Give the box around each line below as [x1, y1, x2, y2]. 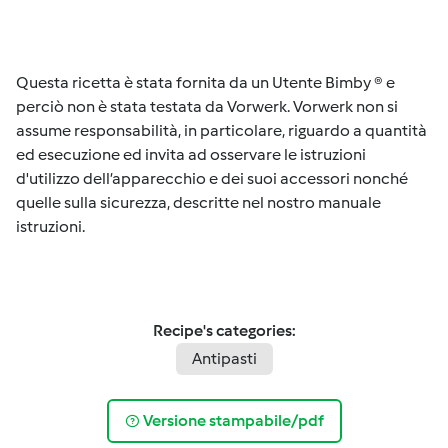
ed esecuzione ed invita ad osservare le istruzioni [16, 144, 366, 164]
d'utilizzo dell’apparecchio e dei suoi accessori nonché [16, 168, 408, 188]
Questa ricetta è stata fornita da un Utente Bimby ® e [16, 72, 395, 92]
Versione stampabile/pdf [143, 411, 324, 430]
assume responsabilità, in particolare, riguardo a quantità [16, 120, 427, 140]
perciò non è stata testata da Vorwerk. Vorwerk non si [16, 96, 398, 116]
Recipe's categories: [152, 320, 296, 340]
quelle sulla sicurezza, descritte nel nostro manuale [16, 192, 381, 212]
